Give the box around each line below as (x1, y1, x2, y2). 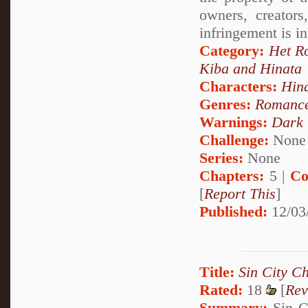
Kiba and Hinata (199, 59, 302, 77)
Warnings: (199, 113, 272, 131)
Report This (204, 184, 276, 202)
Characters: (199, 77, 277, 95)
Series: (199, 148, 243, 166)
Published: (199, 202, 267, 220)
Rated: (199, 280, 243, 298)
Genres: (199, 95, 255, 113)
